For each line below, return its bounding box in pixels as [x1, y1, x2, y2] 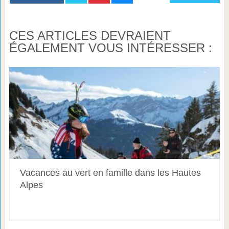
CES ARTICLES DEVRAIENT [9, 28, 171, 42]
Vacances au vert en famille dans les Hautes [19, 167, 201, 178]
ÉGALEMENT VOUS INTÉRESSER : [9, 40, 212, 55]
